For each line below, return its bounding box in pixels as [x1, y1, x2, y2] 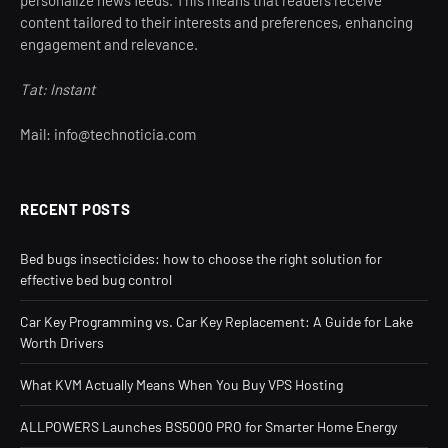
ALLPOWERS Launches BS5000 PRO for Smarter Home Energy [20, 417, 397, 435]
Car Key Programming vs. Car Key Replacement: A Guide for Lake [20, 312, 413, 330]
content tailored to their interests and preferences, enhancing [20, 12, 413, 31]
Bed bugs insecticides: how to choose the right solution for [20, 249, 382, 267]
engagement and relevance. [20, 34, 198, 53]
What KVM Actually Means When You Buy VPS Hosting [20, 375, 343, 393]
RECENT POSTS [20, 199, 131, 218]
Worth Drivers [20, 333, 104, 351]
